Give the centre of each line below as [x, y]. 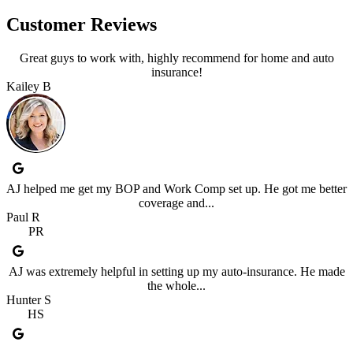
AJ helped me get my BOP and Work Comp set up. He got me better [176, 189]
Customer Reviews [82, 25]
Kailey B [29, 87]
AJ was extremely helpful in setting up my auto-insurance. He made [176, 272]
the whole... [176, 286]
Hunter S [29, 300]
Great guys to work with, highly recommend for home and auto [176, 58]
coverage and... [176, 203]
